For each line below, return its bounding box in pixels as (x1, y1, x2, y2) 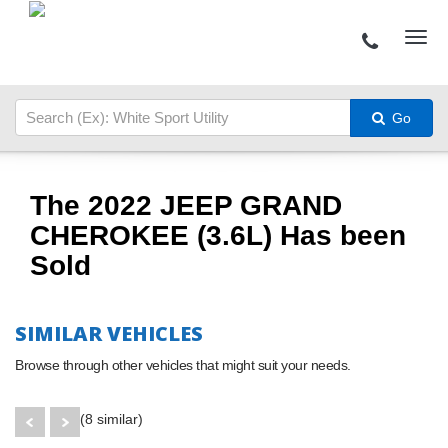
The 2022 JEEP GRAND (30, 189, 342, 221)
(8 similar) (80, 410, 143, 427)
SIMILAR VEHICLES (15, 319, 203, 347)
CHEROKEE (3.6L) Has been (30, 219, 406, 251)
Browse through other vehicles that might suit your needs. (15, 356, 351, 373)
